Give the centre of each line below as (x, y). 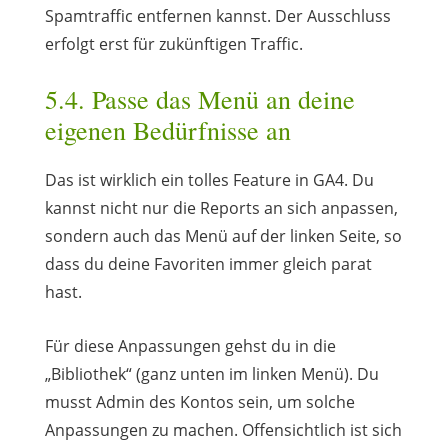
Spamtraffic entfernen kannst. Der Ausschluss (217, 15)
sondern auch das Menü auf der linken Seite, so (223, 235)
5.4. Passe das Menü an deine (199, 98)
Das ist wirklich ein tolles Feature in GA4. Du (209, 179)
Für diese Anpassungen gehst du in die (190, 345)
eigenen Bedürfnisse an (167, 129)
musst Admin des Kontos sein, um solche (199, 401)
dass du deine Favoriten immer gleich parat (208, 263)
